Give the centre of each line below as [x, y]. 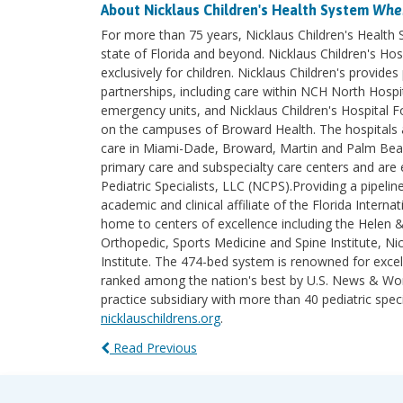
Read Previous [153, 348]
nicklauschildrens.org [161, 318]
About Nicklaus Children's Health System [237, 10]
